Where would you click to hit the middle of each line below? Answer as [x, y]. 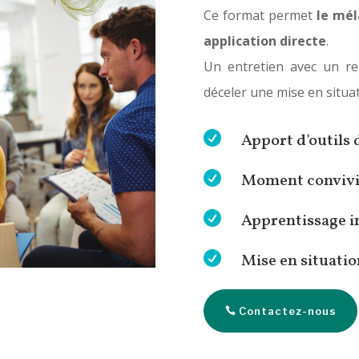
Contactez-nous [287, 311]
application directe [264, 41]
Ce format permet [260, 16]
